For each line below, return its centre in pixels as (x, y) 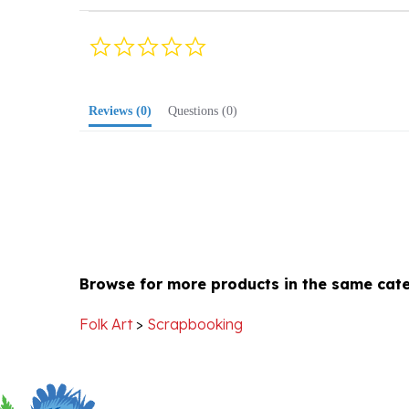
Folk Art (106, 298)
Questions (198, 84)
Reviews (115, 84)
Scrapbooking (195, 298)
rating (221, 46)
